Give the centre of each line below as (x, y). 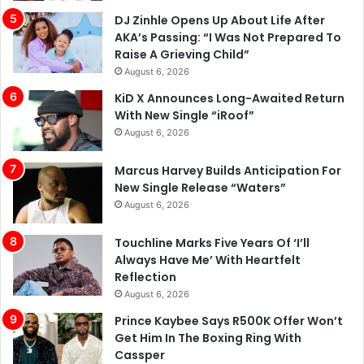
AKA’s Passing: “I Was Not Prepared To (228, 38)
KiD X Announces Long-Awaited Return (230, 99)
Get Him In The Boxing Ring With (208, 338)
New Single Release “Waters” (200, 188)
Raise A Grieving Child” (182, 55)
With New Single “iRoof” (184, 116)
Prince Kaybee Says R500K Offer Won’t (229, 321)
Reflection (145, 277)
